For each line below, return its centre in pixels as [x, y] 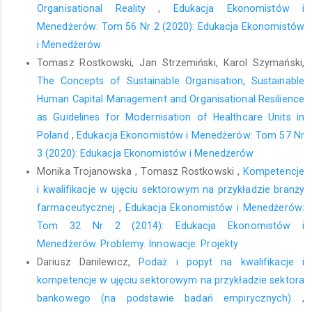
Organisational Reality [98, 8]
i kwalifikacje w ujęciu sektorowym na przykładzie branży [171, 189]
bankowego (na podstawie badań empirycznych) [170, 298]
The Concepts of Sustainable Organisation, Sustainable [171, 80]
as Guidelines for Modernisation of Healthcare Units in [171, 117]
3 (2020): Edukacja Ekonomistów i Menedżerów [146, 153]
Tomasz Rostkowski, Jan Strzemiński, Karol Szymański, [171, 62]
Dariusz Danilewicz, [88, 262]
